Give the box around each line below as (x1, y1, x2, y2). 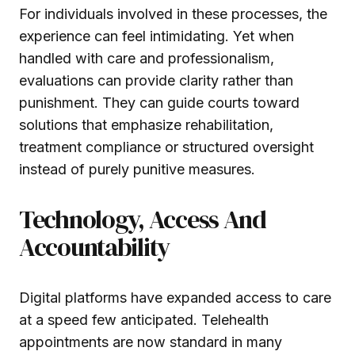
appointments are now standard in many (19, 333, 282, 350)
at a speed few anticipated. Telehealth (19, 311, 269, 328)
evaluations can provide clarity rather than (19, 71, 293, 89)
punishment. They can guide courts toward (19, 94, 300, 111)
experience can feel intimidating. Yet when (19, 27, 294, 44)
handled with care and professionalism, (19, 49, 274, 67)
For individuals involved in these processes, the (19, 5, 327, 22)
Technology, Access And (19, 201, 266, 237)
